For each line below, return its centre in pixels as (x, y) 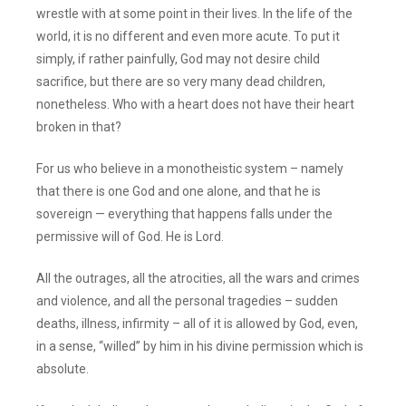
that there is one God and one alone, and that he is (179, 191)
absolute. (63, 368)
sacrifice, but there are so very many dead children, (181, 81)
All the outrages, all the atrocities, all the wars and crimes (198, 278)
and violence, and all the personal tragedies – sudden (188, 300)
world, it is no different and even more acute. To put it (188, 36)
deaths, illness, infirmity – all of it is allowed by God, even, (198, 323)
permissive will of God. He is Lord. (130, 236)
